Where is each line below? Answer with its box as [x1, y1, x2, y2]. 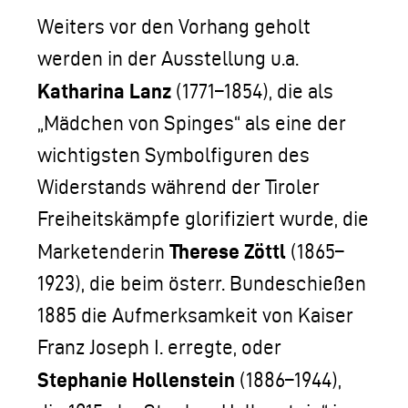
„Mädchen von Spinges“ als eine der [37, 112, 346, 134]
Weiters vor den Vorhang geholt [37, 15, 311, 37]
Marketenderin [37, 240, 169, 262]
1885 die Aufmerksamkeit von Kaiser [37, 304, 353, 326]
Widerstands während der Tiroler [37, 176, 320, 198]
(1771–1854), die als [171, 80, 333, 102]
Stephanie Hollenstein [37, 368, 235, 391]
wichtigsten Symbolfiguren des [37, 144, 310, 166]
